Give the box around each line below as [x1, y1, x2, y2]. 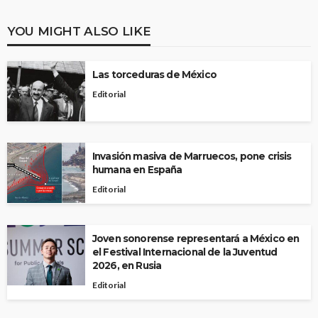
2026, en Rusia [92, 259, 162, 271]
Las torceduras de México [92, 68, 216, 80]
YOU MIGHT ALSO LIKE [7, 23, 151, 38]
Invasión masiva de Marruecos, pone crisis [92, 150, 292, 162]
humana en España [92, 163, 182, 175]
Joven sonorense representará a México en [92, 232, 300, 244]
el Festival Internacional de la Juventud [92, 246, 278, 258]
